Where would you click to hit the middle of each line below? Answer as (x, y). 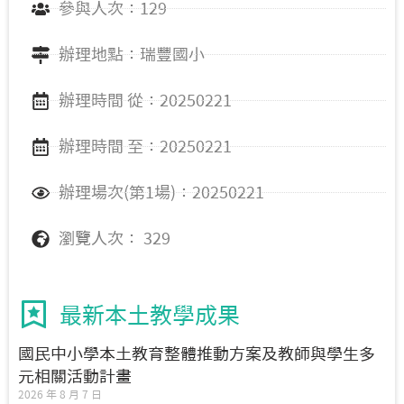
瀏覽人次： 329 (115, 239)
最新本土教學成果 (150, 316)
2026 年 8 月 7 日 (60, 395)
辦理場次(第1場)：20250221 (161, 193)
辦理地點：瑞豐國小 (132, 55)
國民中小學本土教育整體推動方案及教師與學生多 (197, 354)
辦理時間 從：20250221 (145, 101)
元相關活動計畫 (75, 376)
